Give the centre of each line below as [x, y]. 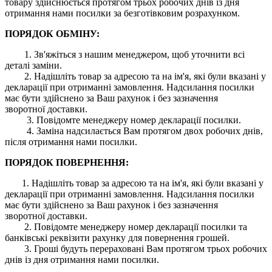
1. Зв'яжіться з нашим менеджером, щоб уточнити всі [134, 54]
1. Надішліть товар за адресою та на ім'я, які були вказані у [134, 183]
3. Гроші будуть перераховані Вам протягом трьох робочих [136, 248]
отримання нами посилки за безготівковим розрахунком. [122, 13]
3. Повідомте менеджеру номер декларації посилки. [123, 120]
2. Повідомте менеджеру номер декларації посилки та [126, 226]
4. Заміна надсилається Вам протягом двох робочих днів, [134, 131]
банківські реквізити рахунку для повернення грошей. [117, 237]
